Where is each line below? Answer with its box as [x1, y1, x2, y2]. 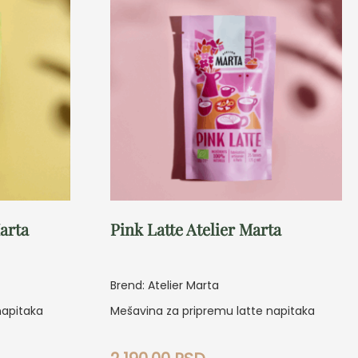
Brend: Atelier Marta [109, 277, 219, 294]
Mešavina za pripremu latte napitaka [109, 303, 315, 320]
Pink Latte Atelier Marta [109, 218, 281, 241]
